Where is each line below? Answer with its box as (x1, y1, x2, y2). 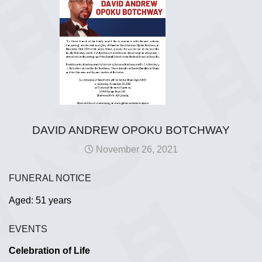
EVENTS (9, 223, 47, 234)
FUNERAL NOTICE (9, 173, 91, 183)
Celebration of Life (9, 246, 90, 256)
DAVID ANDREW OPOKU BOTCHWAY (32, 124, 230, 136)
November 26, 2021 (94, 144, 178, 154)
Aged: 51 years (9, 195, 71, 205)
